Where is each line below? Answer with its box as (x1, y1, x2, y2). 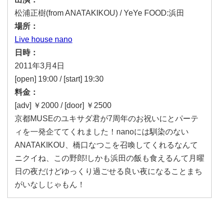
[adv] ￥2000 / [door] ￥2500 (15, 101, 111, 109)
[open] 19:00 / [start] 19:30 (15, 75, 104, 83)
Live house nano (15, 35, 72, 44)
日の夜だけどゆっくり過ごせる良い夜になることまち (15, 167, 202, 175)
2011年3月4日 (15, 62, 65, 70)
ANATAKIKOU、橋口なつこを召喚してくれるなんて (15, 141, 198, 149)
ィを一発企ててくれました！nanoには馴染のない (15, 128, 189, 136)
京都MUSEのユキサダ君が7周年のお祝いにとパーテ (15, 114, 198, 123)
